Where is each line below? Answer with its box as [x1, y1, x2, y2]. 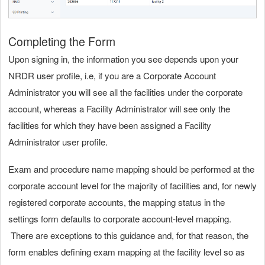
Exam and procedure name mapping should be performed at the [8, 162, 254, 175]
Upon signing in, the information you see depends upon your [8, 52, 238, 65]
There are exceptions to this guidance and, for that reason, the [8, 228, 248, 241]
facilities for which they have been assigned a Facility [8, 118, 211, 131]
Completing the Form [8, 33, 115, 50]
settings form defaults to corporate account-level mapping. [8, 212, 231, 225]
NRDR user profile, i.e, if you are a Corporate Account [8, 69, 216, 82]
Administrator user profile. [8, 135, 112, 148]
